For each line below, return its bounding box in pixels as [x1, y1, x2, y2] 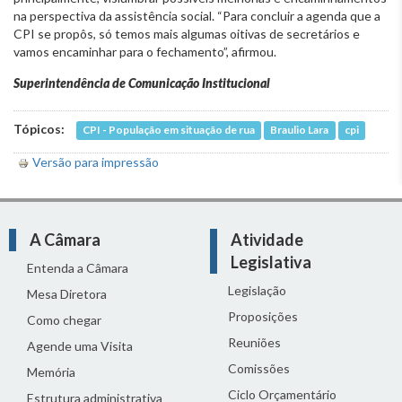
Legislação [228, 282, 286, 298]
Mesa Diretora [27, 285, 107, 301]
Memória [27, 363, 75, 380]
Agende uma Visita [27, 337, 133, 354]
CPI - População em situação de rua [83, 122, 256, 136]
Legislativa [231, 251, 311, 272]
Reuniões [228, 334, 281, 350]
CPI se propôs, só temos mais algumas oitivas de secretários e [13, 25, 360, 41]
